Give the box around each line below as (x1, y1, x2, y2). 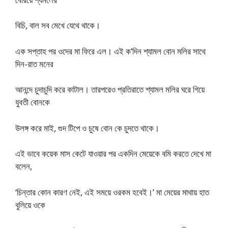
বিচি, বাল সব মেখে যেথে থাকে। (15, 19, 100, 31)
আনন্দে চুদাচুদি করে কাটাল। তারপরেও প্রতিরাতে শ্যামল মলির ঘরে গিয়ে (15, 83, 205, 95)
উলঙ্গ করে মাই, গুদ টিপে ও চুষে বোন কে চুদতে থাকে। (15, 122, 159, 134)
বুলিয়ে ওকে (15, 198, 45, 211)
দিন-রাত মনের (15, 58, 53, 70)
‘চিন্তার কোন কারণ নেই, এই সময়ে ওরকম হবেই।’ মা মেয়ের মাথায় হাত (15, 186, 209, 198)
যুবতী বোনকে (15, 96, 50, 108)
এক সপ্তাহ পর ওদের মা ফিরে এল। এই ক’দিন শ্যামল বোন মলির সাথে (15, 45, 206, 57)
